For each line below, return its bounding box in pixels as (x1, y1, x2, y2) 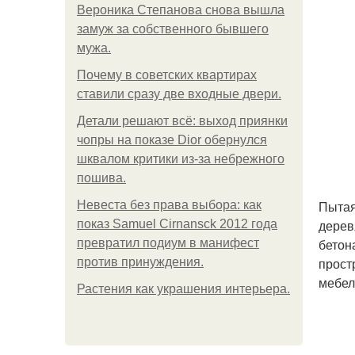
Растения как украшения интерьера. (77, 282, 290, 296)
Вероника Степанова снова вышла (77, 3, 284, 17)
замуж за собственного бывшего (77, 22, 269, 36)
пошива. (77, 171, 126, 185)
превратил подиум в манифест (77, 236, 259, 250)
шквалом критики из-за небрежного (77, 152, 284, 166)
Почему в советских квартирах (77, 68, 257, 82)
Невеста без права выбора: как (77, 198, 261, 212)
